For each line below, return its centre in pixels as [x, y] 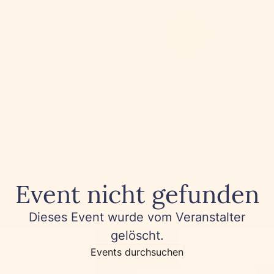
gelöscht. [137, 235]
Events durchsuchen [137, 252]
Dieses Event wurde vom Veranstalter [137, 217]
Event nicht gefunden [137, 194]
